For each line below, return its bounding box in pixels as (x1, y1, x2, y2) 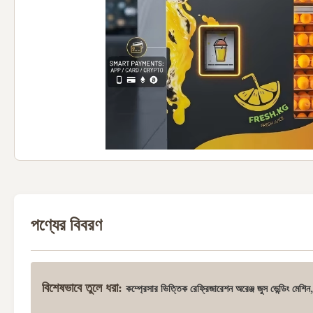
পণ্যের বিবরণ (31, 216, 102, 234)
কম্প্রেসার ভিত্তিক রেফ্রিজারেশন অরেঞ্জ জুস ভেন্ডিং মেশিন (126, 283, 310, 294)
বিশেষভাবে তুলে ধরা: (42, 280, 122, 295)
